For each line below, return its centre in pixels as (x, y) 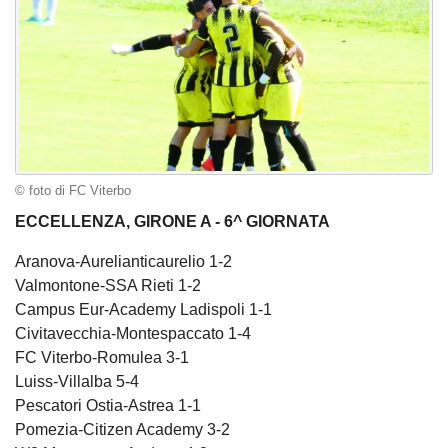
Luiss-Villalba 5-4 (77, 382)
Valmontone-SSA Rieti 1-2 (108, 286)
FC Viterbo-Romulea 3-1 (102, 358)
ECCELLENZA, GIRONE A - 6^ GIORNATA (172, 222)
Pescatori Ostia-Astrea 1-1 (108, 406)
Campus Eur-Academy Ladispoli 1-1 (143, 310)
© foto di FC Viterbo (73, 190)
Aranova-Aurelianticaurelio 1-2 (123, 262)
